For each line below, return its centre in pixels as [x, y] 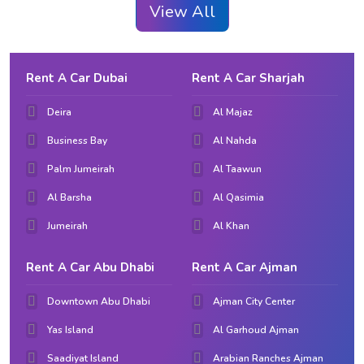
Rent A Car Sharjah [248, 78]
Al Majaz [233, 112]
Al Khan [231, 225]
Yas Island [70, 329]
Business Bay [77, 140]
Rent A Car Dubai [77, 78]
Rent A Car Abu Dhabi [90, 267]
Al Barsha [69, 197]
